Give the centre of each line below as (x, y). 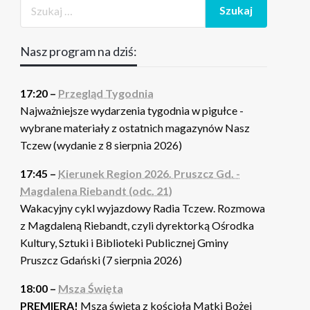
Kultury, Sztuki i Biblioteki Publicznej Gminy (125, 243)
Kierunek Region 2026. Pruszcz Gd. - (149, 174)
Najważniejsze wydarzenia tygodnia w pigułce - (132, 111)
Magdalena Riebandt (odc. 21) (97, 191)
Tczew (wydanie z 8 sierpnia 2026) (101, 145)
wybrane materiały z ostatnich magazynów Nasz (135, 128)
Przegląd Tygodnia (106, 93)
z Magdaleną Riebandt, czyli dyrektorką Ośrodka (137, 226)
